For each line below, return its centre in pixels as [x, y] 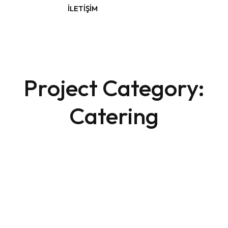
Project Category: [114, 88]
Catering [114, 116]
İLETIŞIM [83, 8]
